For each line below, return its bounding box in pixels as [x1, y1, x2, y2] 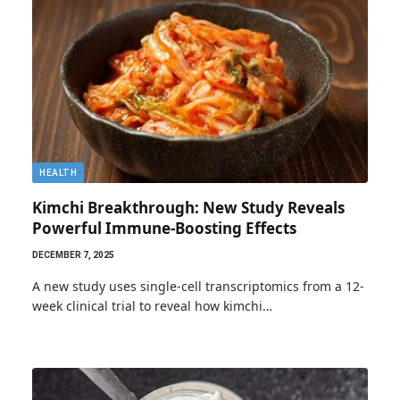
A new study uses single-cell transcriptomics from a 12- [32, 277, 364, 295]
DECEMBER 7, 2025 [32, 249, 114, 260]
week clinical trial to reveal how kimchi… [32, 296, 272, 314]
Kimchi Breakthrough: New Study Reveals [32, 196, 345, 218]
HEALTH [39, 167, 77, 178]
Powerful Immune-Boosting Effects [32, 217, 296, 238]
